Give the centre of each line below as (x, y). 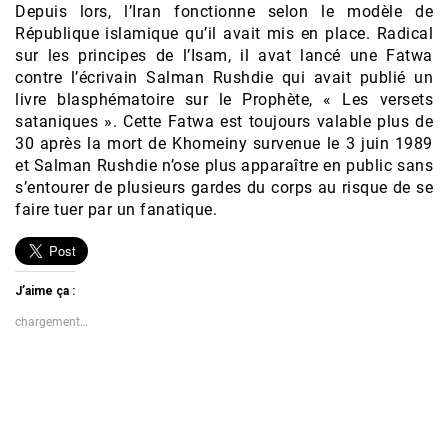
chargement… (51, 322)
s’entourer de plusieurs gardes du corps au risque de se (224, 188)
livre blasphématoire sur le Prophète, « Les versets (224, 100)
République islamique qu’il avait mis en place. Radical (224, 34)
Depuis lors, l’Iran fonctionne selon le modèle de (224, 12)
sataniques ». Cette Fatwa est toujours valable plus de (224, 122)
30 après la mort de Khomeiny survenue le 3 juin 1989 (224, 144)
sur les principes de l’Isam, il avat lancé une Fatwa (224, 56)
